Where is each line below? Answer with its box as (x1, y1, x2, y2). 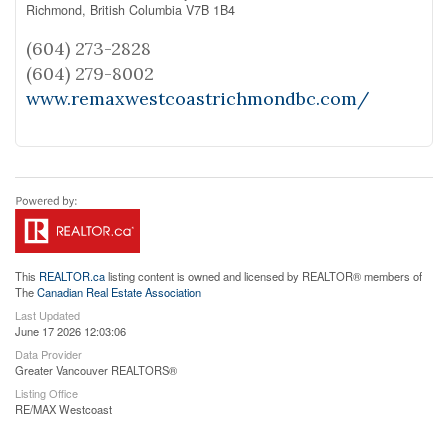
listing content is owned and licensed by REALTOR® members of (105, 267, 422, 284)
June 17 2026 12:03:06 (15, 322, 126, 339)
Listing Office (15, 384, 78, 401)
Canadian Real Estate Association (37, 283, 201, 300)
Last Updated (15, 306, 80, 323)
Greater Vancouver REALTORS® (15, 361, 177, 378)
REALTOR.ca (39, 267, 105, 284)
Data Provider (15, 345, 82, 362)
